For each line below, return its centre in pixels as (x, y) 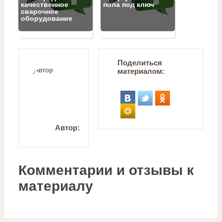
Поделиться (139, 63)
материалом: (141, 71)
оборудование (46, 19)
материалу (55, 186)
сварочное (39, 12)
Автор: (67, 128)
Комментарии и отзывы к (106, 170)
